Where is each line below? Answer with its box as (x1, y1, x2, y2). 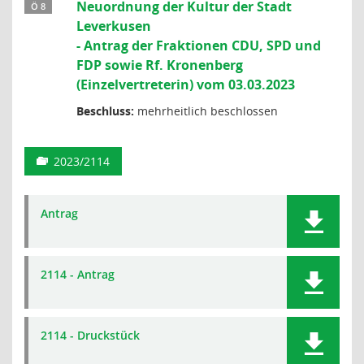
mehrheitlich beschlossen (134, 103, 278, 119)
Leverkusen (76, 17, 151, 35)
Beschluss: (76, 103, 134, 119)
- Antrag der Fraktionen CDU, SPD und (76, 37, 321, 54)
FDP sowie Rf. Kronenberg (76, 56, 243, 74)
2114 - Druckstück (41, 327, 140, 343)
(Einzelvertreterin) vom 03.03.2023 (76, 76, 295, 93)
